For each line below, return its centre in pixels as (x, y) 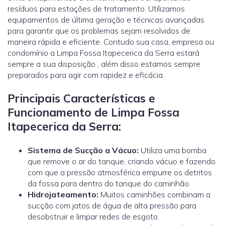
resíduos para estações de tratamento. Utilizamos (96, 8)
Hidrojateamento (62, 195)
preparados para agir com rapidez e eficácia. (86, 75)
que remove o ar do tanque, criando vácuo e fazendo (122, 161)
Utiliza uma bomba (173, 150)
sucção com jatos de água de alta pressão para (112, 206)
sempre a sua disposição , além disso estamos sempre (104, 64)
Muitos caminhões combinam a (154, 195)
